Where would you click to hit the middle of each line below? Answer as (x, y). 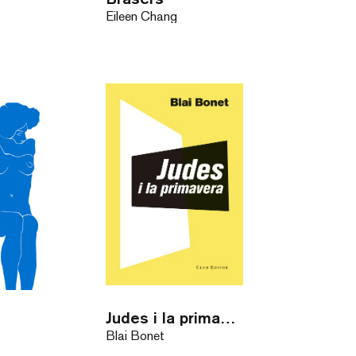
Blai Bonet (135, 335)
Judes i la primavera (228, 317)
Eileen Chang (141, 16)
